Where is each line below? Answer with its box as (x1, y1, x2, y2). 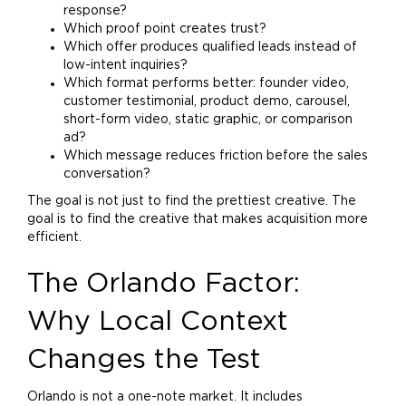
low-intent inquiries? (63, 59, 188, 72)
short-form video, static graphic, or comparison (63, 113, 353, 126)
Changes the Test (27, 346, 261, 373)
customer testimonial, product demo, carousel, (63, 95, 350, 108)
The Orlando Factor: (27, 270, 300, 297)
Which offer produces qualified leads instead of (63, 41, 357, 53)
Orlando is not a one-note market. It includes (27, 391, 303, 403)
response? (63, 5, 127, 17)
